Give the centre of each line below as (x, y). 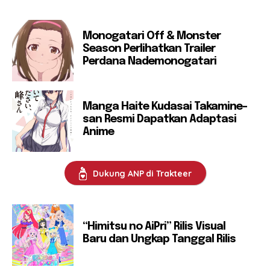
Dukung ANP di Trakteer (142, 174)
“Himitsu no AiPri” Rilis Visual (154, 227)
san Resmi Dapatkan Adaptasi (159, 119)
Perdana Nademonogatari (149, 61)
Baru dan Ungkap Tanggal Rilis (159, 240)
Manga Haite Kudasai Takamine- (165, 106)
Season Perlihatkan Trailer (149, 49)
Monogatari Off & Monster (152, 36)
